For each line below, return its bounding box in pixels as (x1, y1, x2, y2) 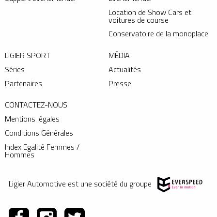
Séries (5, 63, 25, 75)
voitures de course (108, 14, 169, 26)
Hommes (5, 148, 34, 160)
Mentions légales (5, 113, 60, 125)
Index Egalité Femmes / (5, 140, 79, 153)
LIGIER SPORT (5, 49, 50, 62)
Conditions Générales (5, 126, 73, 139)
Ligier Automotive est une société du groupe (9, 178, 154, 190)
